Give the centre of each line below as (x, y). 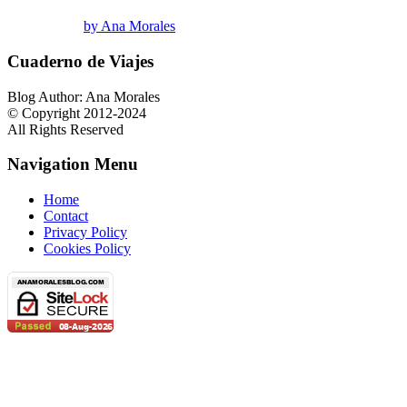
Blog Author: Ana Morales (84, 96)
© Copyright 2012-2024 (77, 113)
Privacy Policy (85, 233)
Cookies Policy (87, 249)
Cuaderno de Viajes (80, 61)
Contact (66, 216)
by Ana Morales (129, 26)
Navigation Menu (73, 164)
